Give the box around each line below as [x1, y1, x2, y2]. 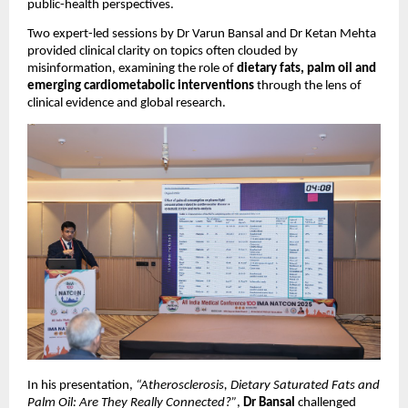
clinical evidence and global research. [27, 97, 226, 111]
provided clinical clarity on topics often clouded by [27, 45, 298, 59]
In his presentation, [27, 378, 136, 393]
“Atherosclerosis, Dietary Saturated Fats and [136, 378, 380, 393]
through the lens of [254, 79, 362, 94]
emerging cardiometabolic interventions [27, 79, 254, 94]
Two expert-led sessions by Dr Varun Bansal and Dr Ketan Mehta [27, 27, 376, 42]
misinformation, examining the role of [27, 62, 237, 76]
